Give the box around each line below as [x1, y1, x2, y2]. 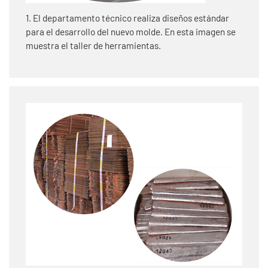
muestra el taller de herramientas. [26, 40, 161, 51]
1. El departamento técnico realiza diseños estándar [26, 13, 229, 24]
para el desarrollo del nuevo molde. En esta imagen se [26, 26, 236, 38]
